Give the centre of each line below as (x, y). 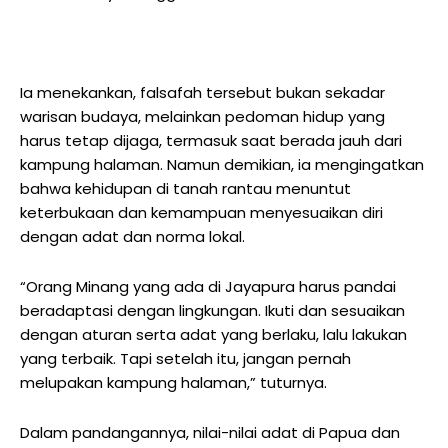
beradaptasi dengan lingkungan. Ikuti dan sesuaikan (212, 310)
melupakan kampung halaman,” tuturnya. (173, 382)
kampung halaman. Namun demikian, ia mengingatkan (222, 164)
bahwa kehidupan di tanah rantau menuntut (185, 188)
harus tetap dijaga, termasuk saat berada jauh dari (211, 140)
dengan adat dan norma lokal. (132, 236)
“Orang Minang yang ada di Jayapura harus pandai (208, 286)
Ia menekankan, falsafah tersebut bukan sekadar (202, 92)
